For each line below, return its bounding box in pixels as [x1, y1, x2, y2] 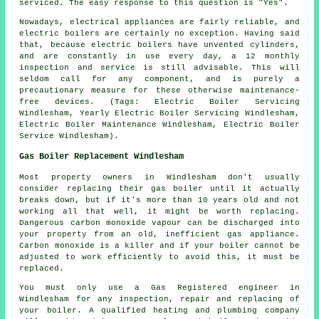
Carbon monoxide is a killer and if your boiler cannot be [19, 241, 300, 250]
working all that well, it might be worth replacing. [19, 206, 300, 216]
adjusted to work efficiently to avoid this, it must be [19, 252, 300, 261]
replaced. [19, 263, 65, 273]
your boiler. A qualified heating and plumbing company [19, 305, 300, 315]
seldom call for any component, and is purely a [19, 74, 300, 83]
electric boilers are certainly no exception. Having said [19, 28, 300, 38]
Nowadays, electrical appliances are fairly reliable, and [19, 17, 300, 26]
